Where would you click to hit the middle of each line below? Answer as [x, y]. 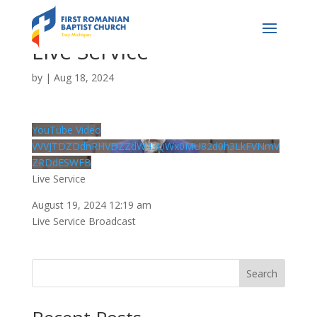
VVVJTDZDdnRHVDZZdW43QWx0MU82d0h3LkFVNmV [155, 146]
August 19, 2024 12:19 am [91, 205]
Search [262, 273]
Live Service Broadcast [83, 221]
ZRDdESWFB [61, 162]
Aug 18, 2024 [83, 77]
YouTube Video [66, 130]
